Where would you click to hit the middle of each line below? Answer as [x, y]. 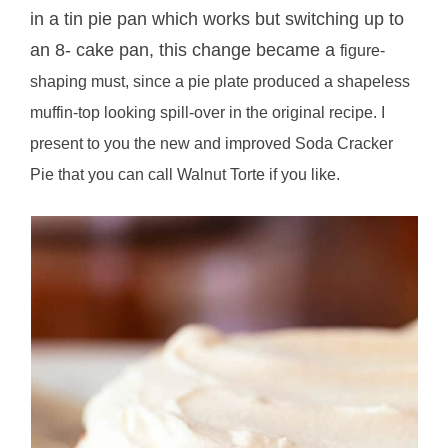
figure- [363, 50]
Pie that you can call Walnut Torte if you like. [185, 174]
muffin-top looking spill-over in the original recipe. [206, 112]
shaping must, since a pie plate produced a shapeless [220, 81]
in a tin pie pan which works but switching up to [217, 18]
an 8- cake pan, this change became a [185, 49]
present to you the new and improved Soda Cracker [212, 143]
